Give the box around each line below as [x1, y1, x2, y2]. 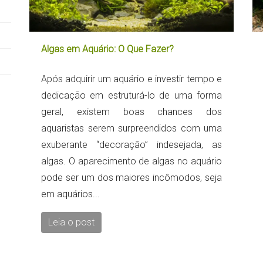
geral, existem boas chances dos [41, 106, 222, 118]
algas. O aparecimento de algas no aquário [41, 156, 222, 167]
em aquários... [41, 188, 100, 200]
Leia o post [48, 217, 95, 228]
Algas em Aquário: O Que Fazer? [41, 43, 174, 55]
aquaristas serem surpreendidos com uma [41, 123, 222, 134]
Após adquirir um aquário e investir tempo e [41, 73, 222, 85]
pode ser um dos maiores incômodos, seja [41, 172, 222, 184]
